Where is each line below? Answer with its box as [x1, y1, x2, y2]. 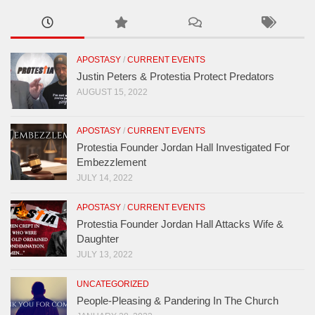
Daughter [77, 232, 119, 245]
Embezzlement [77, 155, 146, 168]
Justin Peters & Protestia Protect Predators [77, 70, 274, 82]
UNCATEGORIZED [77, 278, 149, 289]
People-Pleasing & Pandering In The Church [77, 294, 278, 307]
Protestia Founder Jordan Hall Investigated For [77, 141, 290, 153]
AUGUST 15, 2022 [77, 86, 148, 97]
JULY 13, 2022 [77, 249, 133, 259]
